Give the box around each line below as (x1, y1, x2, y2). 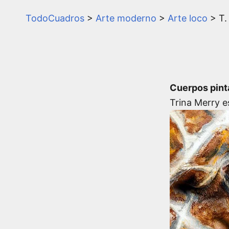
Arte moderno (96, 12, 156, 24)
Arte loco (168, 12, 208, 24)
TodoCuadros (26, 12, 84, 24)
